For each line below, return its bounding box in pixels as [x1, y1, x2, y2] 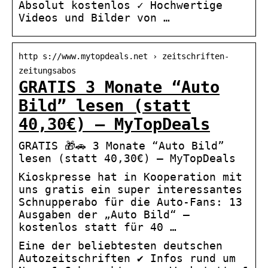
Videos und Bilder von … [19, 11, 170, 25]
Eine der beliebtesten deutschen [19, 239, 223, 252]
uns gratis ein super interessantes [19, 183, 242, 196]
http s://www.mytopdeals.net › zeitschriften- [19, 51, 229, 62]
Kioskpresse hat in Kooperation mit [19, 170, 242, 184]
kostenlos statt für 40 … [19, 221, 176, 234]
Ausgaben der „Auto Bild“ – [19, 208, 190, 221]
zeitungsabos [19, 66, 76, 76]
